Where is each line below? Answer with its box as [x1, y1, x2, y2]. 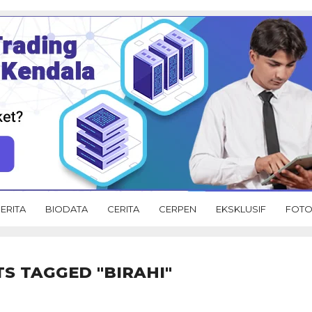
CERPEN [159, 203, 196, 214]
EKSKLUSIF [216, 203, 266, 214]
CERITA [107, 203, 139, 214]
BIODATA [45, 203, 88, 214]
